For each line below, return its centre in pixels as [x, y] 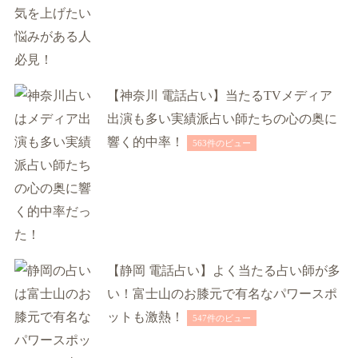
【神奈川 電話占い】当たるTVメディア [219, 95]
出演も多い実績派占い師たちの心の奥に [222, 118]
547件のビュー [221, 318]
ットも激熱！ [145, 316]
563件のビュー [221, 143]
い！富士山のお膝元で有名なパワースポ [222, 293]
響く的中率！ [145, 141]
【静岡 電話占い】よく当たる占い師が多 [223, 270]
